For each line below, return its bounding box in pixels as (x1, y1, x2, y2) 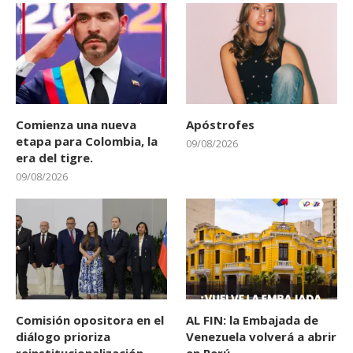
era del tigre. (16, 150, 93, 166)
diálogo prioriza (16, 329, 110, 345)
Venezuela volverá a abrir (186, 329, 337, 345)
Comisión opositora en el (16, 312, 164, 329)
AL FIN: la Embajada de (186, 312, 319, 329)
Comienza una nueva (16, 117, 136, 133)
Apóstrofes (186, 117, 255, 133)
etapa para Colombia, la (16, 133, 158, 150)
